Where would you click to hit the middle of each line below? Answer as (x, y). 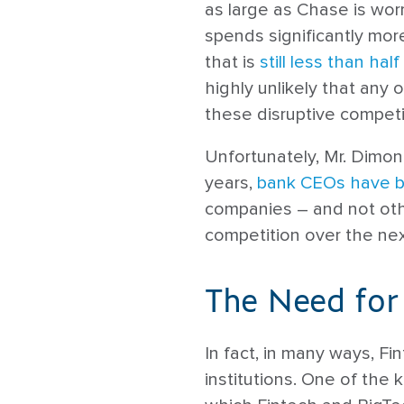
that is (232, 62)
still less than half (330, 62)
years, (231, 183)
